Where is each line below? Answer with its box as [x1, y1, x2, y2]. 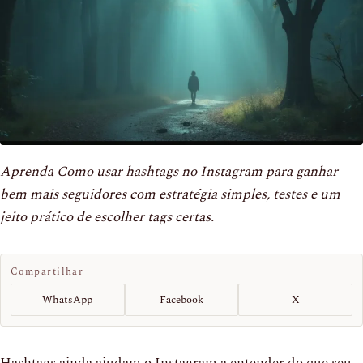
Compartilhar [11, 263, 84, 280]
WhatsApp [42, 291, 93, 308]
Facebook [160, 291, 203, 308]
